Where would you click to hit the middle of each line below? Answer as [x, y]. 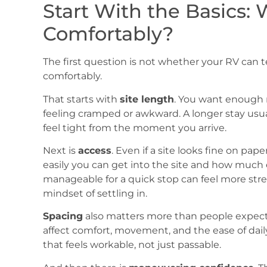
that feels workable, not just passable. [132, 245]
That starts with [81, 99]
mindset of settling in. [95, 193]
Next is [60, 150]
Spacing [63, 216]
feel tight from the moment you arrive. [135, 128]
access [95, 150]
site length [147, 99]
